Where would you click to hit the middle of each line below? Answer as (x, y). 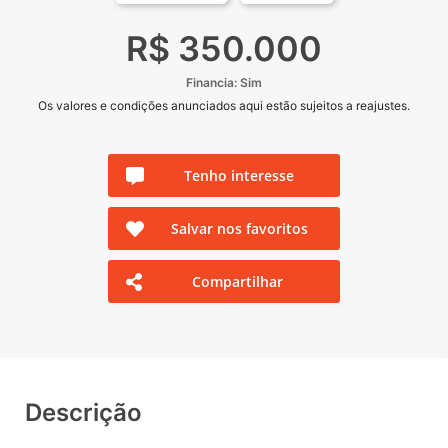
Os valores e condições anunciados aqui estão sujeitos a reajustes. (224, 106)
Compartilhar (238, 282)
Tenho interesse (239, 176)
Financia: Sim (224, 83)
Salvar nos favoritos (239, 229)
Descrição (83, 413)
